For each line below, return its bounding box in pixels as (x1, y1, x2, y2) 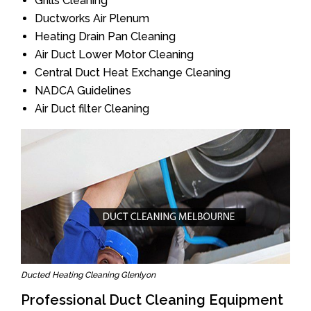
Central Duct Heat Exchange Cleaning (35, 66, 230, 79)
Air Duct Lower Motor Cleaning (35, 48, 194, 61)
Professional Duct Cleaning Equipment (21, 292, 283, 308)
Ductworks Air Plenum (35, 12, 149, 25)
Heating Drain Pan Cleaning (35, 30, 176, 43)
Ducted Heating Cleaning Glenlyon (21, 270, 155, 280)
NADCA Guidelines (35, 84, 131, 97)
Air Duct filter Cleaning (35, 102, 149, 115)
